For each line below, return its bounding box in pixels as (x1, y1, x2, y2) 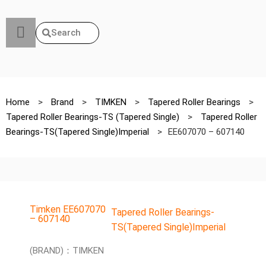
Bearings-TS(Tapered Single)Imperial (6, 126, 151, 137)
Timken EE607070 (30, 204, 106, 215)
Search (51, 27, 81, 38)
